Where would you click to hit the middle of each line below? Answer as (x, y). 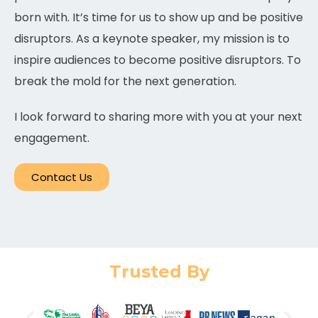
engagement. (52, 138)
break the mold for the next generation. (125, 82)
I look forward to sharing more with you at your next (158, 117)
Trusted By (159, 272)
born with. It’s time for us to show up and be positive (159, 18)
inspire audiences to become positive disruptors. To (158, 60)
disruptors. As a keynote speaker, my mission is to (152, 39)
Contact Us (62, 177)
